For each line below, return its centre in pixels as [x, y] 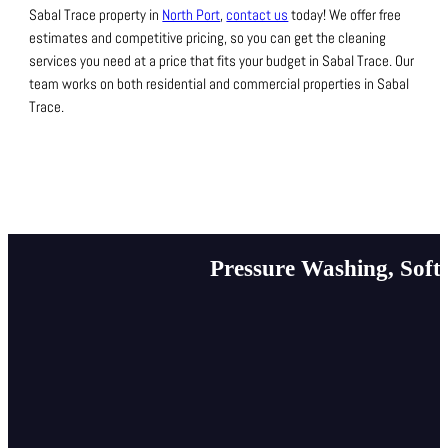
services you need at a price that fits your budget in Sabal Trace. [212, 61]
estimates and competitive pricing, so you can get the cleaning [208, 38]
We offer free [365, 15]
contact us [257, 15]
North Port [191, 15]
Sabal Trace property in [96, 15]
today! [309, 15]
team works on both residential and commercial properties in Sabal [219, 84]
